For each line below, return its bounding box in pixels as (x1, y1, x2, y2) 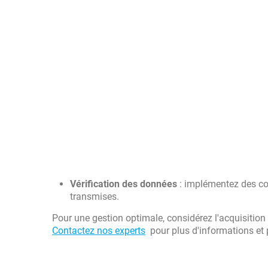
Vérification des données (70, 178, 177, 190)
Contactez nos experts (52, 225, 145, 236)
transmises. (70, 191, 119, 202)
